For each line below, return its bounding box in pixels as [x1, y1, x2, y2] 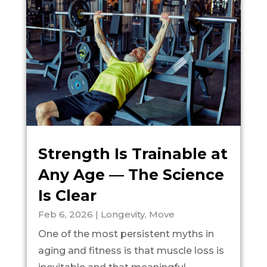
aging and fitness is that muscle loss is [38, 244, 224, 256]
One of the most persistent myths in [38, 228, 214, 240]
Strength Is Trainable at [38, 144, 228, 163]
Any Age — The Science [38, 165, 224, 184]
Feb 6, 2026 [38, 208, 93, 220]
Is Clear [38, 186, 97, 204]
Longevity [100, 208, 145, 220]
